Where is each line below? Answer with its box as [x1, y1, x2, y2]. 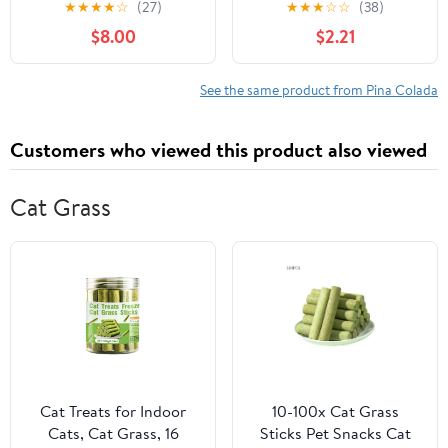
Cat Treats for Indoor [40, 400, 186, 423]
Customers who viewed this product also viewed [10, 136, 427, 164]
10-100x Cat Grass [271, 400, 399, 423]
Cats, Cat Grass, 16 [47, 422, 179, 445]
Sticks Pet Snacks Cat [259, 422, 411, 445]
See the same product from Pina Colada [200, 80, 438, 100]
